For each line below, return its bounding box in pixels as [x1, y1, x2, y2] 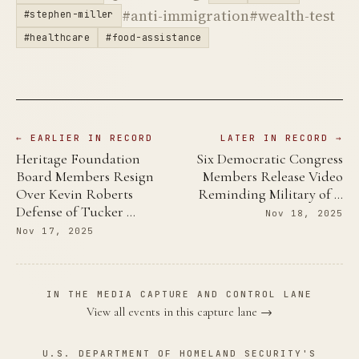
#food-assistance [106, 31, 202, 43]
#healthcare [24, 31, 91, 43]
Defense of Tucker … [16, 203, 135, 220]
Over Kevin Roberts [16, 185, 133, 203]
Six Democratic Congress [196, 150, 343, 167]
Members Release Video [203, 167, 343, 185]
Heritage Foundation [16, 150, 140, 167]
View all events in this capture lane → [87, 305, 272, 319]
